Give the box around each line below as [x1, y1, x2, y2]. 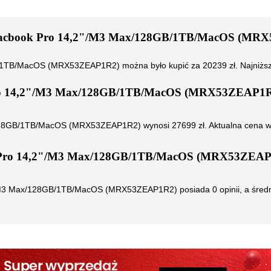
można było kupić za [120, 60, 203, 71]
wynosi [141, 120, 172, 130]
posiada [177, 184, 212, 194]
